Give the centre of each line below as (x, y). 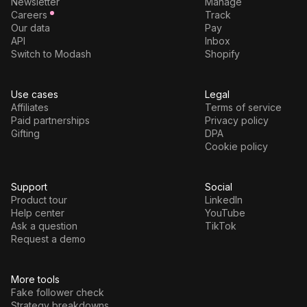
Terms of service (243, 107)
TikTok (220, 225)
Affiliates (30, 107)
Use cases (35, 94)
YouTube (225, 212)
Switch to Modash (51, 53)
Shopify (222, 53)
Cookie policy (236, 146)
